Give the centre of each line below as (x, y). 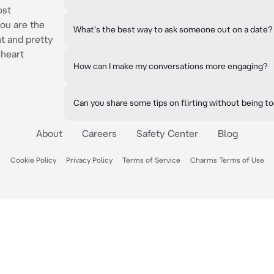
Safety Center (167, 133)
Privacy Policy (89, 160)
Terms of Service (151, 160)
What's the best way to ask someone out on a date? (173, 29)
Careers (99, 133)
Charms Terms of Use (227, 160)
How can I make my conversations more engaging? (171, 66)
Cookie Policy (33, 160)
